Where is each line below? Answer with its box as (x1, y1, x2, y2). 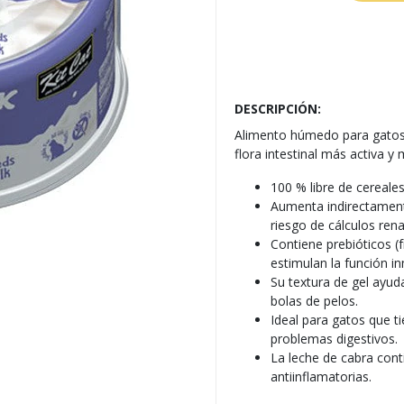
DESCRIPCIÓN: (234, 100, 321, 117)
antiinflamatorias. (271, 368, 372, 385)
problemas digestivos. (271, 330, 398, 347)
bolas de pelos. (271, 292, 358, 309)
